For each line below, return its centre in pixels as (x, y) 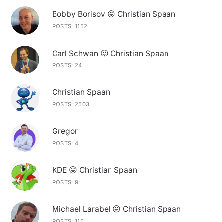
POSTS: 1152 (70, 26)
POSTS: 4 (65, 143)
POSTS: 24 (67, 65)
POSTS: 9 (65, 182)
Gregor (65, 131)
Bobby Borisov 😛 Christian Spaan (114, 14)
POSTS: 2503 (71, 104)
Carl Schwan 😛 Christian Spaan (111, 53)
